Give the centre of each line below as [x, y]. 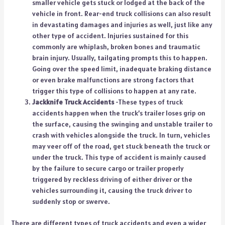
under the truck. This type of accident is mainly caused [119, 157]
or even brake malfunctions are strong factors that [113, 80]
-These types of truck [149, 102]
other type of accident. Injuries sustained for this [110, 35]
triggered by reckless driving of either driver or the [112, 179]
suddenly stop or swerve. [71, 201]
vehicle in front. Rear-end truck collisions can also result [121, 13]
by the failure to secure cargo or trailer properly [108, 168]
